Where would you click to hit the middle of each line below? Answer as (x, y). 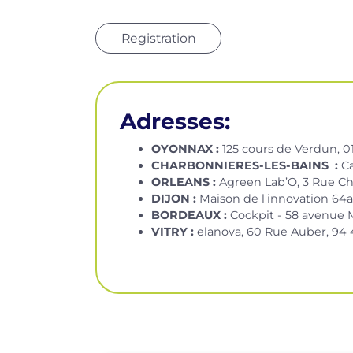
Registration (158, 39)
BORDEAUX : (190, 216)
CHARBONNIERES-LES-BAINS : (246, 166)
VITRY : (174, 232)
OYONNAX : (185, 149)
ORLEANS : (183, 182)
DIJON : (175, 199)
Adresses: (175, 122)
